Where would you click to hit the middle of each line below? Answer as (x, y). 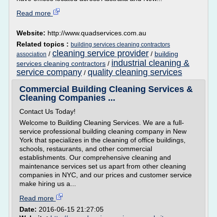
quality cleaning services (135, 72)
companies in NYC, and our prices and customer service (106, 175)
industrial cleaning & (150, 63)
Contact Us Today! (47, 111)
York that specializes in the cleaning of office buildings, (102, 140)
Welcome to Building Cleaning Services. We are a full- (102, 123)
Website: (32, 33)
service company (49, 72)
